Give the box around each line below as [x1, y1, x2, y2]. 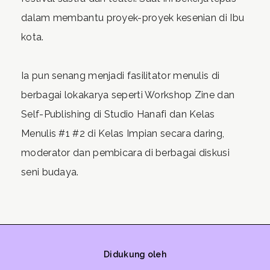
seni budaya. [21, 166, 79, 178]
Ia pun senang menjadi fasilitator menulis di [21, 70, 220, 81]
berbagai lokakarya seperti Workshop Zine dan [21, 89, 235, 101]
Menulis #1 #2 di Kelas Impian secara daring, [21, 128, 225, 139]
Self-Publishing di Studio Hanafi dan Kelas [21, 108, 215, 120]
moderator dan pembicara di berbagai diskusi [21, 147, 230, 159]
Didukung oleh [104, 250, 166, 259]
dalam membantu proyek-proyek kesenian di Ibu [21, 12, 245, 24]
